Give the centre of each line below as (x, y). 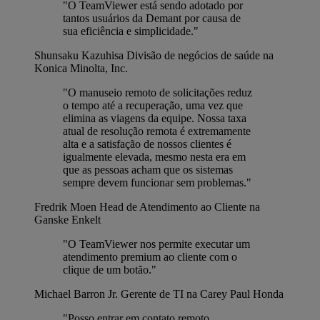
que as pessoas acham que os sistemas (148, 169)
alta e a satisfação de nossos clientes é (147, 144)
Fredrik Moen (65, 206)
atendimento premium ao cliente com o (150, 256)
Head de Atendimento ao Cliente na (180, 206)
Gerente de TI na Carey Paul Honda (202, 294)
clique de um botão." (110, 269)
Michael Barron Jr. (76, 294)
